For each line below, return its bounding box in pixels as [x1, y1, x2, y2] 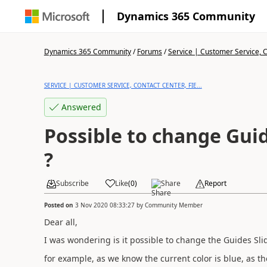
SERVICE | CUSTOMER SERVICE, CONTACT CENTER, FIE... [44, 81, 202, 89]
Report [204, 178, 226, 188]
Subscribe [55, 178, 89, 188]
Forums [136, 46, 162, 57]
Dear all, [44, 216, 77, 228]
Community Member [144, 200, 203, 209]
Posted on [44, 200, 75, 209]
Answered [61, 101, 101, 113]
